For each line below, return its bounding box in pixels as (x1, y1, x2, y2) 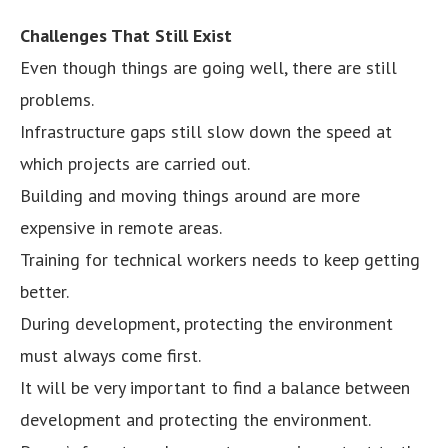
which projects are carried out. (20, 151, 250, 175)
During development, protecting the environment (20, 311, 393, 335)
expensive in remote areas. (20, 215, 222, 239)
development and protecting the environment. (20, 407, 370, 431)
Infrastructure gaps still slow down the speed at (20, 119, 392, 143)
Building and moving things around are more (20, 183, 360, 207)
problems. (20, 87, 94, 111)
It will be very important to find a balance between (20, 375, 410, 399)
